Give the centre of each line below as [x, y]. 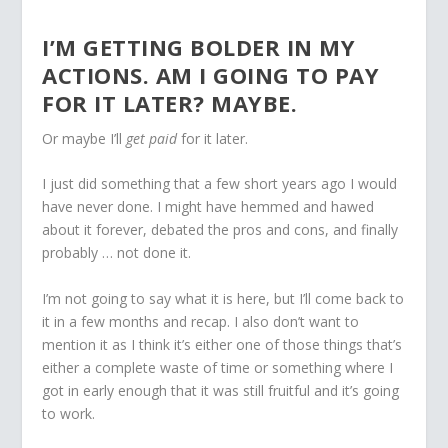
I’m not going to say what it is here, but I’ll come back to [223, 298]
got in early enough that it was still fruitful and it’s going [221, 390]
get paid [152, 138]
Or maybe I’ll [84, 138]
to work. [69, 413]
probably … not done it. [117, 253]
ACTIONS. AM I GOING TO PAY [211, 75]
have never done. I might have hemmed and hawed [208, 207]
